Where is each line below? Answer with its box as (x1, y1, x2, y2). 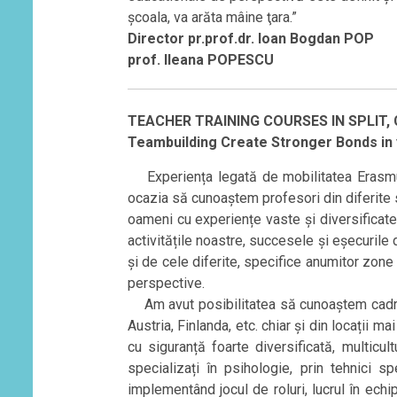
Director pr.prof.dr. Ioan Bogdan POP (127, 29, 374, 47)
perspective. (127, 274, 205, 292)
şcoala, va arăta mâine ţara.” (127, 8, 297, 26)
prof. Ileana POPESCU (127, 51, 274, 68)
